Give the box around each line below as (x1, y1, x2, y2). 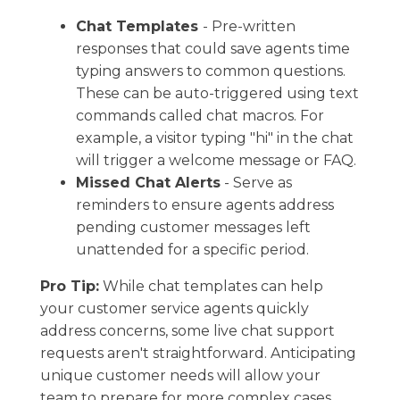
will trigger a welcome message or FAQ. (76, 151, 356, 169)
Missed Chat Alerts (76, 173, 221, 191)
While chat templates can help (99, 277, 323, 295)
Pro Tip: (40, 277, 99, 295)
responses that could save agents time (76, 39, 350, 57)
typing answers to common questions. (76, 62, 346, 79)
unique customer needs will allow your (40, 366, 321, 384)
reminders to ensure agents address (76, 196, 334, 213)
